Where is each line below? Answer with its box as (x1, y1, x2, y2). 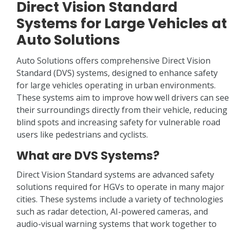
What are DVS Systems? (16, 147, 160, 164)
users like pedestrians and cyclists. (16, 129, 148, 141)
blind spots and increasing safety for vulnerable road (16, 117, 220, 128)
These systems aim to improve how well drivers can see (16, 92, 229, 104)
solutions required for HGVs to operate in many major (16, 181, 224, 193)
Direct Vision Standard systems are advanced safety (16, 169, 214, 181)
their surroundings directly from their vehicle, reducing (16, 104, 227, 116)
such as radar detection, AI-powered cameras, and (16, 206, 208, 218)
